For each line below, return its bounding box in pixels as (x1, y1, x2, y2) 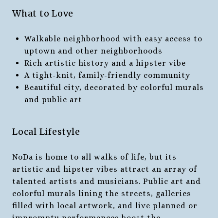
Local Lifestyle (12, 126, 80, 137)
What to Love (12, 7, 73, 19)
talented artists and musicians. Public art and (12, 176, 201, 186)
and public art (24, 94, 82, 104)
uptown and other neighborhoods (24, 46, 163, 55)
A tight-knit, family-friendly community (24, 70, 190, 80)
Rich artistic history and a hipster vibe (24, 58, 186, 68)
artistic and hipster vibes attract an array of (12, 164, 197, 174)
